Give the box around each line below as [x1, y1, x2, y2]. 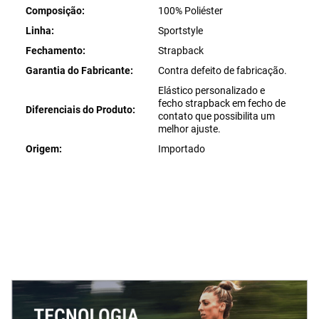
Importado [157, 143, 205, 155]
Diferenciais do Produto [26, 104, 132, 115]
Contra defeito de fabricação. [157, 65, 287, 76]
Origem [26, 143, 59, 155]
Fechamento [26, 45, 83, 56]
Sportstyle [157, 25, 203, 36]
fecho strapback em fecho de [157, 98, 286, 109]
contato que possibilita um [157, 110, 275, 122]
